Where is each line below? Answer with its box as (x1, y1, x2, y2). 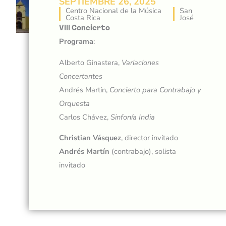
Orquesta (59, 98, 90, 108)
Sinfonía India (110, 111, 155, 122)
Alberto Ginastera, (59, 57, 122, 68)
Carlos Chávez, (59, 111, 111, 122)
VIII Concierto (59, 24, 110, 32)
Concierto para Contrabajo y (109, 84, 202, 95)
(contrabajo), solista (109, 146, 177, 157)
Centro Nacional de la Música (66, 6, 162, 16)
